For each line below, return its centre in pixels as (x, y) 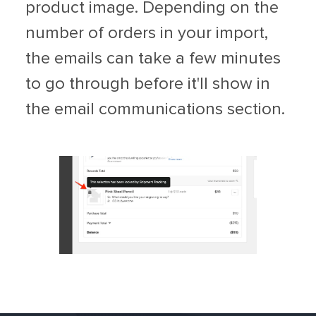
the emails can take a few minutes (153, 58)
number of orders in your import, (147, 33)
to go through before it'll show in (148, 84)
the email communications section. (155, 109)
